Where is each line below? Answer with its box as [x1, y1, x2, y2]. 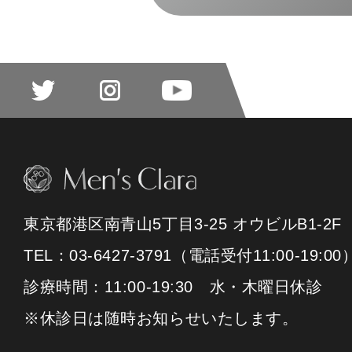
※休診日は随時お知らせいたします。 [24, 310, 299, 327]
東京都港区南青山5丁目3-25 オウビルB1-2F [24, 215, 342, 233]
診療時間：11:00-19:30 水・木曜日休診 [24, 278, 323, 295]
